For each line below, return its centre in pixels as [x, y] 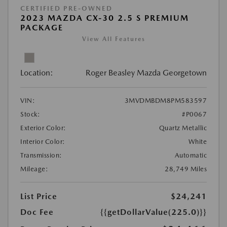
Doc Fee [37, 212]
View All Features [113, 39]
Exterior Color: [43, 128]
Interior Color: [43, 141]
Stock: [30, 114]
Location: [37, 72]
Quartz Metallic [183, 128]
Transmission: [41, 155]
